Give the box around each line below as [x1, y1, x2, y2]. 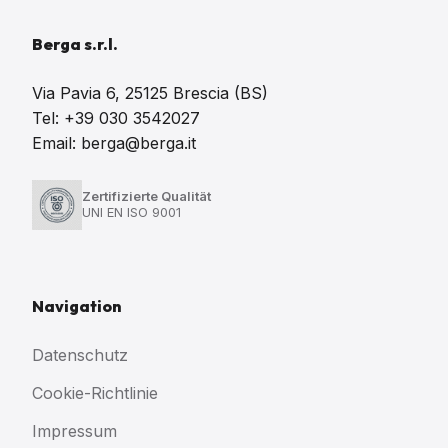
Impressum [32, 420, 117, 441]
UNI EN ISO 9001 [82, 205, 181, 220]
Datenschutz [32, 345, 128, 365]
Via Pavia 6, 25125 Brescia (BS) [32, 83, 268, 103]
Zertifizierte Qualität [82, 189, 211, 204]
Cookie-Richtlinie [32, 382, 158, 403]
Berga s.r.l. [32, 34, 118, 54]
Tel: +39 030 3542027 [32, 108, 200, 128]
